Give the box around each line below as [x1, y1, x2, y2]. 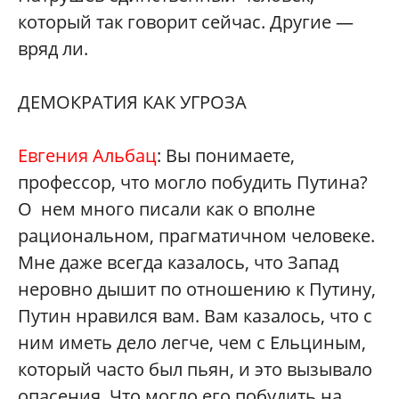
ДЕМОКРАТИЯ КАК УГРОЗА [18, 90, 247, 114]
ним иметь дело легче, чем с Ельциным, [18, 330, 366, 354]
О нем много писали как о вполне [18, 197, 315, 221]
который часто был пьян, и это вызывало [18, 357, 372, 381]
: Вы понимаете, [157, 143, 295, 167]
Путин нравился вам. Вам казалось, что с [18, 304, 372, 328]
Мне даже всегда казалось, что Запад [18, 250, 338, 274]
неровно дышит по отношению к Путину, [18, 277, 376, 301]
